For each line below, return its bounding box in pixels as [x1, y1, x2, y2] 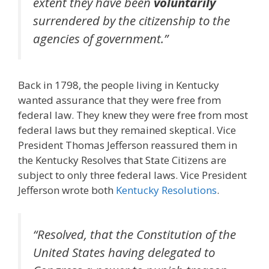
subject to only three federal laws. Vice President [18, 168, 247, 183]
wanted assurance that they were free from [18, 93, 221, 107]
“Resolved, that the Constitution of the [33, 225, 236, 243]
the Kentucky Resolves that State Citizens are [18, 153, 226, 168]
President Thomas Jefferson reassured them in [18, 138, 237, 153]
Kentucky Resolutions [116, 183, 217, 198]
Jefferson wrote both [18, 183, 116, 198]
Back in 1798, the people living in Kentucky [18, 78, 219, 92]
